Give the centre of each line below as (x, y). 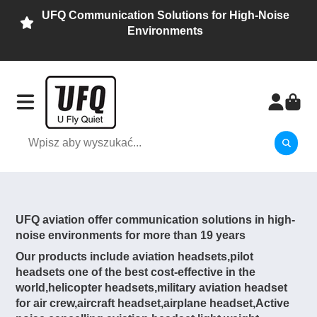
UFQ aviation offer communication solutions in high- (156, 220)
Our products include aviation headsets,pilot (135, 257)
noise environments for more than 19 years (131, 235)
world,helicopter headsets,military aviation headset (152, 288)
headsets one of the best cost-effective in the (136, 272)
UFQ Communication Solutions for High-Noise (165, 15)
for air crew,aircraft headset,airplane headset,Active (153, 303)
